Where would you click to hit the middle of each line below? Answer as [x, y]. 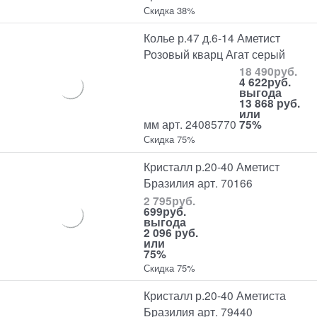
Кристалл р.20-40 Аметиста [215, 295]
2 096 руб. [171, 232]
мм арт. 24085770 [190, 124]
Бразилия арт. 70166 [198, 183]
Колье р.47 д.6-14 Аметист [212, 37]
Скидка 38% [170, 10]
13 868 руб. [270, 103]
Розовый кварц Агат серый [215, 53]
